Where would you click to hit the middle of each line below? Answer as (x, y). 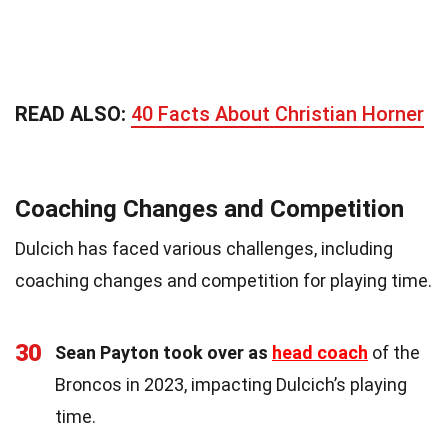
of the (394, 352)
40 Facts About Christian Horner (277, 113)
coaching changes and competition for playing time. (223, 280)
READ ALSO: (73, 113)
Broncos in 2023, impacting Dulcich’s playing (231, 384)
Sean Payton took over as (163, 352)
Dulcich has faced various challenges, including (204, 248)
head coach (320, 352)
